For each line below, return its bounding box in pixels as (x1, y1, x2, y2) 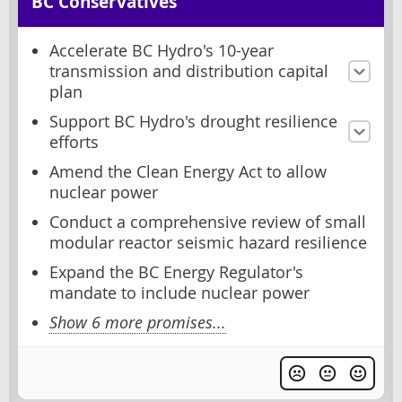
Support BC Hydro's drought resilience (49, 110, 337, 132)
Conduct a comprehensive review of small (49, 211, 366, 232)
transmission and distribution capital (49, 60, 328, 82)
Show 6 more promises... (49, 311, 226, 333)
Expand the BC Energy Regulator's (49, 261, 303, 283)
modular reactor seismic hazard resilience (49, 232, 367, 253)
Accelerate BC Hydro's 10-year (49, 39, 274, 61)
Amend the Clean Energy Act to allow (49, 161, 327, 182)
